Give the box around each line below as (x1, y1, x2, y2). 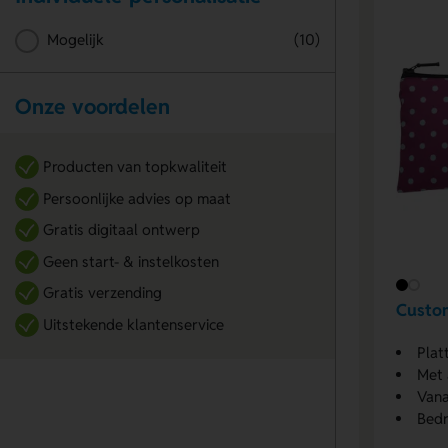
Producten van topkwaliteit (42, 157, 227, 177)
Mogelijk (46, 30, 104, 50)
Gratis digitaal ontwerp (42, 220, 200, 240)
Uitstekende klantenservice (42, 314, 224, 334)
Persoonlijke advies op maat (42, 188, 231, 208)
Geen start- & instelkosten (42, 251, 219, 271)
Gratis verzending (42, 283, 162, 303)
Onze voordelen (15, 92, 170, 120)
